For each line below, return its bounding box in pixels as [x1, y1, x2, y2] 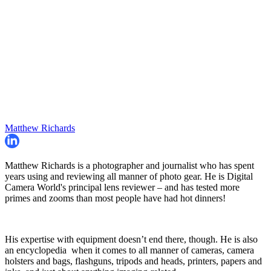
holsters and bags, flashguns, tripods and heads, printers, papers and [5, 256, 262, 267]
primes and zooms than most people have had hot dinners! [5, 193, 228, 204]
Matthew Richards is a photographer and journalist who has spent [5, 160, 254, 171]
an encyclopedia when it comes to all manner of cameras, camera [5, 245, 254, 256]
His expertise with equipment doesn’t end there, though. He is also [5, 234, 258, 245]
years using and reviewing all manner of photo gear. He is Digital [5, 171, 253, 182]
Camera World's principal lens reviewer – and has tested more [5, 182, 240, 193]
